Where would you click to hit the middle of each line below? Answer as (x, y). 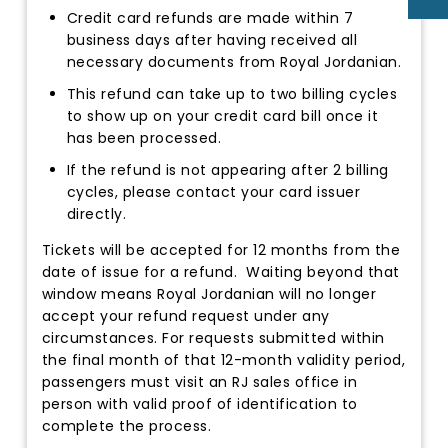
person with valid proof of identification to (199, 404)
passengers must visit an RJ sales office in (199, 382)
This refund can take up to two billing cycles (232, 94)
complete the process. (126, 426)
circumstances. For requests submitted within (213, 338)
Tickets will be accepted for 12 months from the (221, 250)
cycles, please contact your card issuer (213, 192)
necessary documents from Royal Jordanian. (234, 62)
